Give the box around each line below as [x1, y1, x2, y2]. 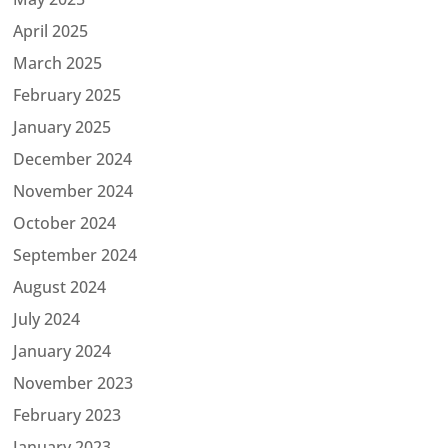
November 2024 [13, 179, 134, 202]
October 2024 [13, 211, 117, 234]
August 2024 [13, 275, 107, 298]
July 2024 [13, 307, 81, 330]
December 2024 [13, 147, 133, 170]
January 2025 [13, 115, 112, 138]
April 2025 [13, 19, 89, 42]
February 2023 [13, 403, 122, 426]
